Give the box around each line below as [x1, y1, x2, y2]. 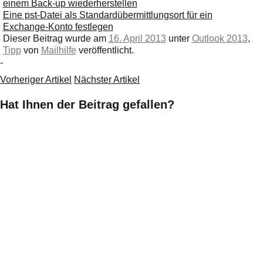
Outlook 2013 [191, 33, 248, 43]
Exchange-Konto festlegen [2, 21, 113, 32]
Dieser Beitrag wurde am [2, 33, 109, 43]
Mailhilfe [41, 45, 76, 55]
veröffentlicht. [76, 45, 134, 55]
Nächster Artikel [74, 74, 140, 85]
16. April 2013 [108, 33, 166, 43]
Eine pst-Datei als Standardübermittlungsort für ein [2, 9, 213, 20]
